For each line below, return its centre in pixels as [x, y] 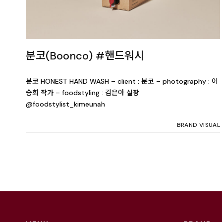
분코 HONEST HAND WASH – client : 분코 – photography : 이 [122, 81]
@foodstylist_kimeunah [65, 104]
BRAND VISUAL [198, 125]
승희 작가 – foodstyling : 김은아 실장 [83, 92]
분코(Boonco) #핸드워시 [85, 55]
